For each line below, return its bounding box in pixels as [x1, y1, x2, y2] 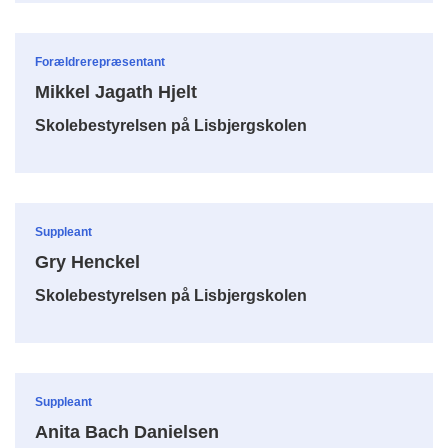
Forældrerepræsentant [35, 54, 165, 69]
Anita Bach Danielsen [35, 421, 219, 442]
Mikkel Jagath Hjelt [35, 81, 197, 102]
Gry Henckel [35, 251, 140, 272]
